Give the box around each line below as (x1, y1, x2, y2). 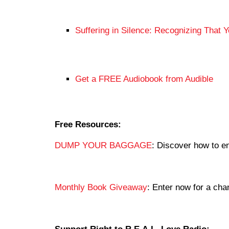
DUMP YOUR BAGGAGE (55, 141, 152, 150)
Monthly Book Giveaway (55, 182, 147, 192)
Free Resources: (55, 120, 121, 129)
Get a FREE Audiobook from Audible (75, 74, 213, 84)
